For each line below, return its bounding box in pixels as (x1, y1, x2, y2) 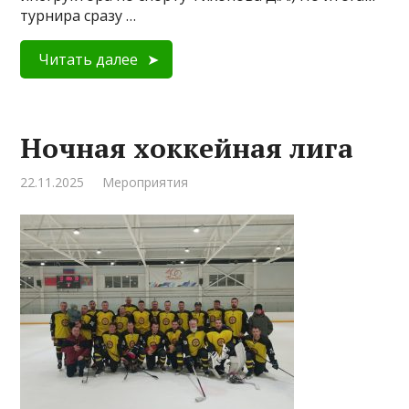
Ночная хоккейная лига (20, 130, 354, 166)
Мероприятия (102, 173, 189, 191)
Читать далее (38, 49, 139, 69)
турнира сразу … (20, 5, 137, 26)
